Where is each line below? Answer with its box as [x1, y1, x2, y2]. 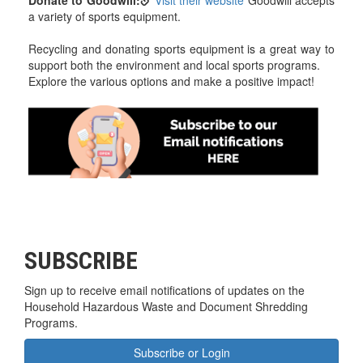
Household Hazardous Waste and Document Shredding [24, 297, 308, 314]
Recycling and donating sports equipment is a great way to [28, 41, 335, 58]
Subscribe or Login [133, 344, 230, 361]
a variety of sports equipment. [28, 8, 181, 25]
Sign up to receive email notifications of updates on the [24, 281, 305, 298]
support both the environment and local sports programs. [28, 57, 320, 74]
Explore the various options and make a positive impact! [28, 73, 314, 90]
